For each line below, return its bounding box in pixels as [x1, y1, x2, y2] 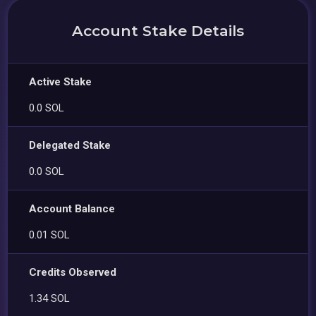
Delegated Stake [29, 138, 111, 152]
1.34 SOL [29, 291, 71, 305]
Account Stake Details [72, 21, 244, 39]
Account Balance [29, 202, 116, 215]
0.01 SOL [29, 228, 71, 241]
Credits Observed [29, 265, 117, 279]
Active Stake [29, 75, 92, 88]
